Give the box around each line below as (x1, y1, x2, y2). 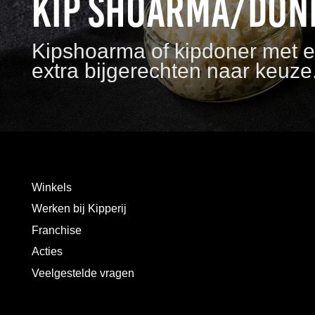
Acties (32, 245, 63, 258)
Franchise (32, 224, 82, 236)
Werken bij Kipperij (32, 202, 127, 215)
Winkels (32, 181, 72, 193)
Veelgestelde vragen (32, 266, 134, 279)
